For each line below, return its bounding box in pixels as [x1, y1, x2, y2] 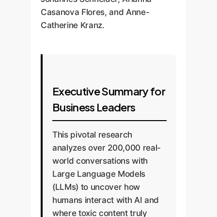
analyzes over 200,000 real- [52, 142, 161, 153]
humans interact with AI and [52, 195, 159, 205]
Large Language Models [52, 169, 145, 179]
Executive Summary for [52, 84, 166, 98]
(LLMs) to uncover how [52, 182, 140, 192]
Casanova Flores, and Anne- [41, 7, 150, 17]
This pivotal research [52, 129, 132, 139]
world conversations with [52, 155, 148, 166]
